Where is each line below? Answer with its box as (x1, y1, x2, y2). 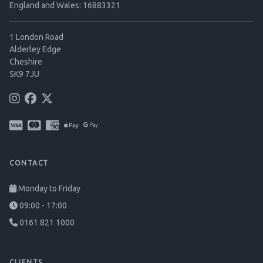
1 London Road (9, 32, 63, 42)
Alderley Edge (9, 45, 61, 54)
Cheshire (9, 57, 42, 66)
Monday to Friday (16, 184, 80, 193)
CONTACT (9, 159, 49, 167)
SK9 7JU (9, 69, 39, 79)
